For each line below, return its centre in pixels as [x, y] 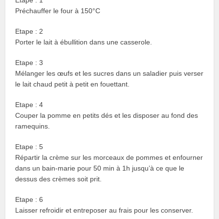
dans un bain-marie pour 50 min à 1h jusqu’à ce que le [100, 168]
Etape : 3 [29, 63]
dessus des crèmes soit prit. [59, 179]
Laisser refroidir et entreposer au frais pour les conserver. [104, 210]
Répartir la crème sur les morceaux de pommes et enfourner [109, 158]
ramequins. [33, 126]
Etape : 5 [29, 147]
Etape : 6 [29, 200]
